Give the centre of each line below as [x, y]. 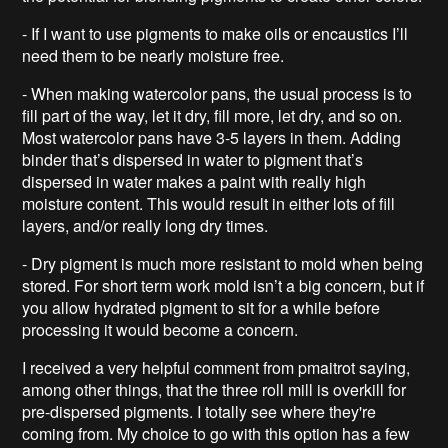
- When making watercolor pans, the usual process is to [217, 93]
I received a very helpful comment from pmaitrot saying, [216, 367]
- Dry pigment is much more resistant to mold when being [223, 263]
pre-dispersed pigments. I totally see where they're [199, 411]
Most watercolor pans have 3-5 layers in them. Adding [212, 137]
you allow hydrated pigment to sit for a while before [201, 307]
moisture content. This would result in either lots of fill [209, 203]
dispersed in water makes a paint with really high [194, 181]
